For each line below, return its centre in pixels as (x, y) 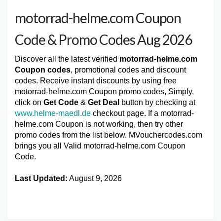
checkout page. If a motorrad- (142, 113)
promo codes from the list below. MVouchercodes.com (109, 135)
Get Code (61, 102)
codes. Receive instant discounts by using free (96, 80)
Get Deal (104, 102)
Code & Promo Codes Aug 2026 (103, 39)
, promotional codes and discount (128, 70)
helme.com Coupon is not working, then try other (99, 124)
